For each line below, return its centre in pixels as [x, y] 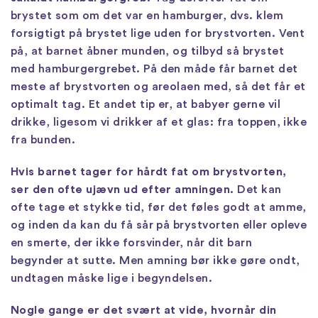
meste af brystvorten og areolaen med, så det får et [158, 86]
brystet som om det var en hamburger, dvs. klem [147, 15]
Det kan [258, 189]
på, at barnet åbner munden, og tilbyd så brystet [148, 51]
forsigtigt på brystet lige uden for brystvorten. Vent [158, 33]
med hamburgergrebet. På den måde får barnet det [154, 68]
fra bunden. [43, 139]
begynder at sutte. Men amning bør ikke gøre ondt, [155, 260]
